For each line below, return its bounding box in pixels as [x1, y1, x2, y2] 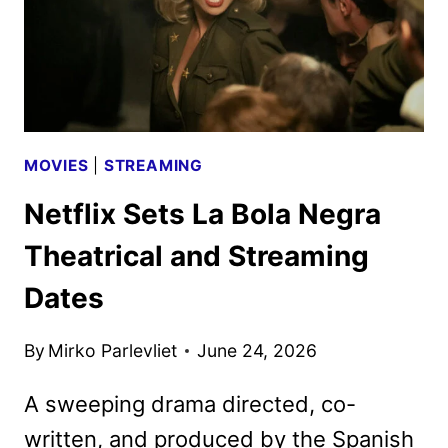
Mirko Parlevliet [48, 339, 178, 361]
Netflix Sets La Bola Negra [24, 197, 381, 232]
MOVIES [24, 155, 89, 175]
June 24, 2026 [197, 339, 318, 361]
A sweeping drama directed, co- [24, 390, 356, 417]
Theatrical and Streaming [24, 239, 369, 274]
